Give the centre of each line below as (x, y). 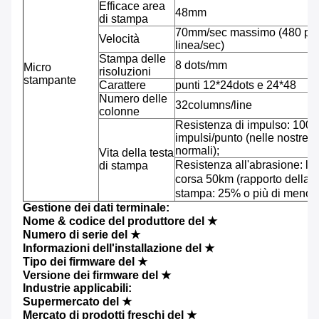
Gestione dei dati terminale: (96, 208)
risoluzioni (125, 72)
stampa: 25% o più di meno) (245, 194)
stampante (50, 80)
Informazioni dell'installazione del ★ (119, 249)
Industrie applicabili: (77, 288)
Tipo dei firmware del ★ (85, 262)
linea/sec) (200, 46)
